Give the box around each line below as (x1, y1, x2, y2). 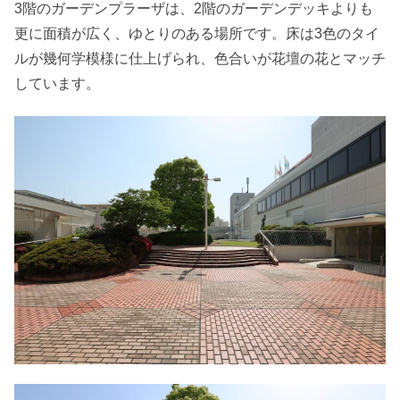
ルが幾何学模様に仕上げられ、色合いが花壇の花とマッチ (14, 50, 386, 66)
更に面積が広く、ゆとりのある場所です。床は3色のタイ (14, 25, 379, 41)
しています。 (14, 75, 100, 91)
